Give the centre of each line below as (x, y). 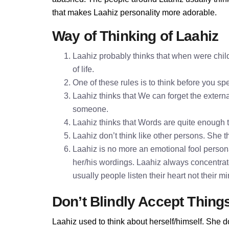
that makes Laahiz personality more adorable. (134, 13)
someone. (90, 109)
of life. (83, 69)
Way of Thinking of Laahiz (135, 36)
